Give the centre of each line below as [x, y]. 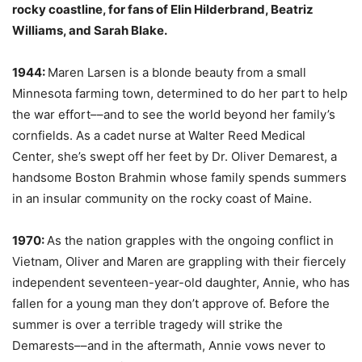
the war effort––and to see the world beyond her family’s [174, 114]
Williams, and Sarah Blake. [90, 30]
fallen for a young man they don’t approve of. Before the [171, 303]
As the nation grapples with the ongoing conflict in [190, 240]
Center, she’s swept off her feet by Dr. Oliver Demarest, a [175, 156]
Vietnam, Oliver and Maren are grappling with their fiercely [179, 261]
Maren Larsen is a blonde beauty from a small [177, 72]
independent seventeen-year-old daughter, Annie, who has [181, 282]
